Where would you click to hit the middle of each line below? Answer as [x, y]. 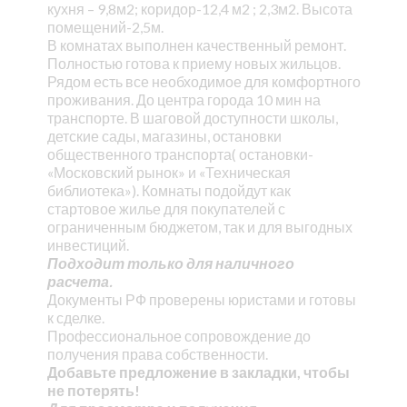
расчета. [81, 281]
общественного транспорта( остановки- [180, 154]
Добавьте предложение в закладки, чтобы [198, 372]
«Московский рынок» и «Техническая [169, 172]
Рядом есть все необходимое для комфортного [203, 81]
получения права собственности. [157, 353]
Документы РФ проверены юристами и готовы [201, 299]
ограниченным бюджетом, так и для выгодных [199, 226]
